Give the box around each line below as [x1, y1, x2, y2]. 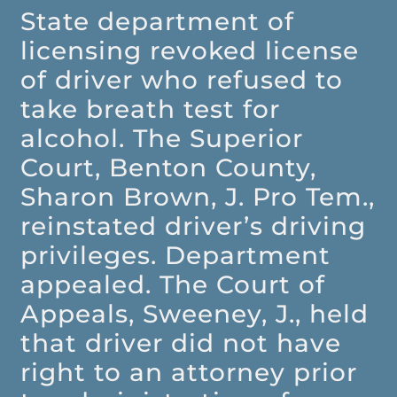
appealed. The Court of [20, 269, 326, 300]
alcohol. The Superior [20, 123, 304, 154]
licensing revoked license [20, 35, 360, 66]
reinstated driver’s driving [20, 211, 367, 242]
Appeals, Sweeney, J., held [20, 299, 370, 330]
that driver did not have [20, 328, 342, 359]
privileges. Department [20, 240, 331, 271]
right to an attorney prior [20, 357, 358, 388]
